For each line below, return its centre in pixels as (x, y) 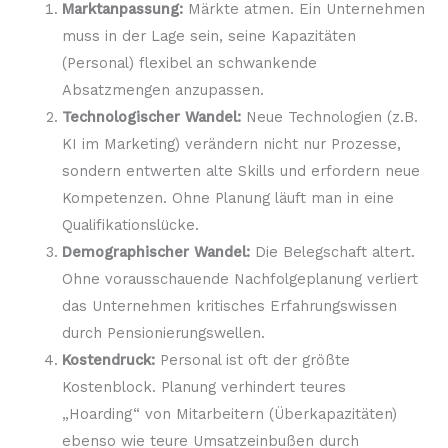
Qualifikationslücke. (130, 224)
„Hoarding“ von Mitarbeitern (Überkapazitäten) (229, 413)
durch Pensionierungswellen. (163, 332)
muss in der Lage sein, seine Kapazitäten (208, 35)
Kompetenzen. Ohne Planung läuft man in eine (227, 197)
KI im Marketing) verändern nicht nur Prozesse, (231, 143)
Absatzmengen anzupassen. (162, 89)
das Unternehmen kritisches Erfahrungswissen (229, 305)
